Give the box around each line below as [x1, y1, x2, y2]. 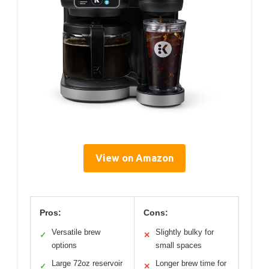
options [52, 240, 77, 250]
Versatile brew [52, 227, 100, 237]
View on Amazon [95, 152, 174, 163]
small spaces [156, 240, 202, 250]
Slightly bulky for [156, 227, 214, 237]
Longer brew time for [156, 258, 226, 268]
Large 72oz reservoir [52, 258, 122, 268]
